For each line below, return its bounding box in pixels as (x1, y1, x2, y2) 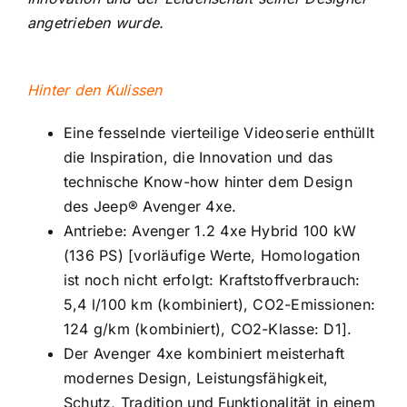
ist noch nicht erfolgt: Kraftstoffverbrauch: (63, 271, 361, 290)
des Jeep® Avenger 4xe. (63, 197, 237, 216)
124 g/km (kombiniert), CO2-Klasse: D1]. (63, 320, 352, 339)
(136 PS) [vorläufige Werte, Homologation (63, 246, 361, 265)
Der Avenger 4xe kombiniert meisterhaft (63, 344, 345, 363)
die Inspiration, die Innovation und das (63, 148, 333, 167)
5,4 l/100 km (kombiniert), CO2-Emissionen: (63, 295, 376, 314)
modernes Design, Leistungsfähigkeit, (63, 369, 329, 388)
